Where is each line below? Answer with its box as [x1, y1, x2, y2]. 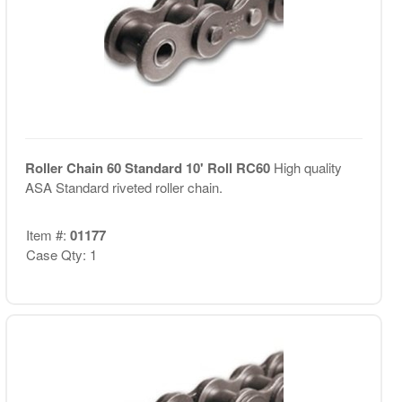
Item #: [25, 224, 70, 244]
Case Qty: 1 [25, 244, 97, 264]
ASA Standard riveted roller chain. [24, 178, 223, 197]
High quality [273, 158, 342, 177]
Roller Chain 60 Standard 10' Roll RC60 [24, 158, 274, 178]
